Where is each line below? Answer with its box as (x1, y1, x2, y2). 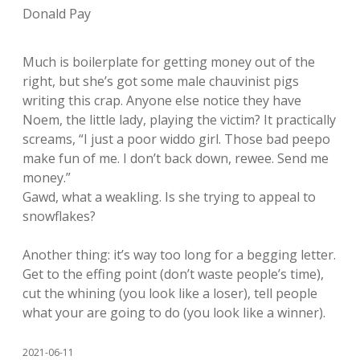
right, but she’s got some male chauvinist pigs (22, 72, 299, 91)
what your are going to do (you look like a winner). (22, 304, 325, 322)
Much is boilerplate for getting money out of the (22, 53, 315, 72)
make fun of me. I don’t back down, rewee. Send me (22, 149, 329, 168)
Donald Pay (22, 5, 91, 23)
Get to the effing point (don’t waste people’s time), (22, 265, 324, 284)
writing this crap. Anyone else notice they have (22, 92, 301, 110)
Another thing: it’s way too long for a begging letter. (22, 246, 336, 264)
